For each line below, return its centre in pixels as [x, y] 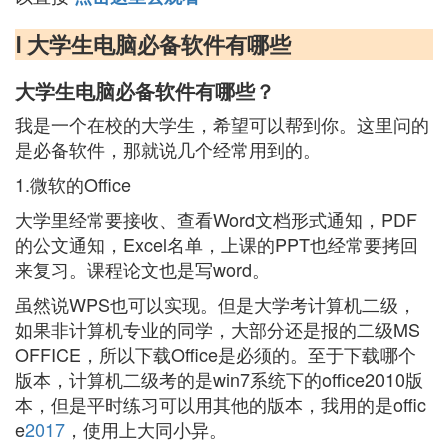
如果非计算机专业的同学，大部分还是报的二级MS [217, 329]
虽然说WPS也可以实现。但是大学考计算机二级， [215, 304]
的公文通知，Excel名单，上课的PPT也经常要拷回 [216, 244]
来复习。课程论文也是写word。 [142, 269]
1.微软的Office [73, 184]
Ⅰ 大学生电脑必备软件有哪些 [153, 44]
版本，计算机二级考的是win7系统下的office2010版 [219, 379]
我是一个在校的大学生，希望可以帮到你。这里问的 [222, 124]
